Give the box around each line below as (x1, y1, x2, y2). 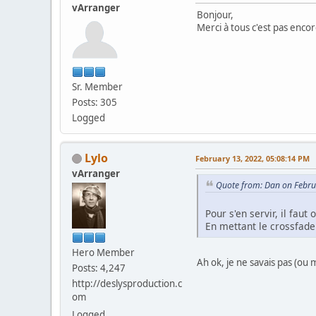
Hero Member (72, 245, 135, 259)
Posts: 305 (72, 95, 117, 109)
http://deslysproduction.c (72, 276, 182, 290)
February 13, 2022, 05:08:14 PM (195, 152, 310, 164)
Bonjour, (197, 8, 233, 21)
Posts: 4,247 (72, 261, 126, 274)
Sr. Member (72, 80, 123, 93)
